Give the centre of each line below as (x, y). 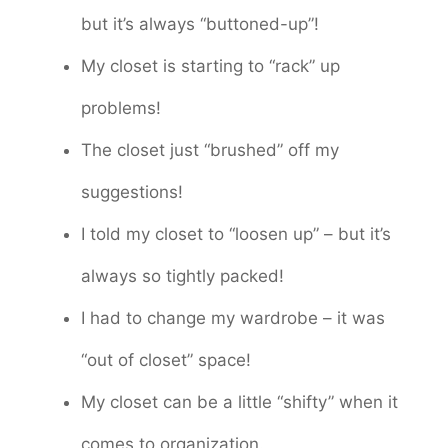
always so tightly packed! (182, 275)
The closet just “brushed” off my (210, 149)
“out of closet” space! (166, 359)
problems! (121, 107)
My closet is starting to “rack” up (210, 65)
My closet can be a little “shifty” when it (239, 401)
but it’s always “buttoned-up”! (200, 23)
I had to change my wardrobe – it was (233, 317)
